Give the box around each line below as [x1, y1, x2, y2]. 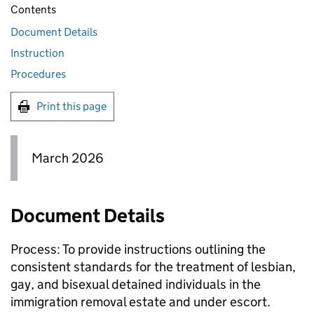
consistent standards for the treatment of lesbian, [11, 259, 296, 275]
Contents [11, 3, 56, 16]
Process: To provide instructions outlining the [11, 241, 266, 258]
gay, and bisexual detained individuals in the [11, 276, 261, 293]
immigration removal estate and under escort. [11, 294, 271, 310]
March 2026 [32, 150, 104, 166]
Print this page [36, 100, 107, 113]
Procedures [11, 67, 66, 81]
